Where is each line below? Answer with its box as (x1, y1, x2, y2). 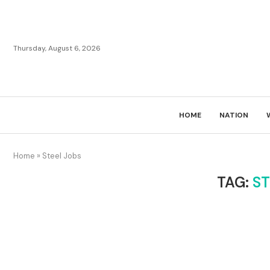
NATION (219, 110, 248, 120)
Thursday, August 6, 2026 (13, 43, 101, 53)
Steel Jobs (42, 151, 81, 161)
